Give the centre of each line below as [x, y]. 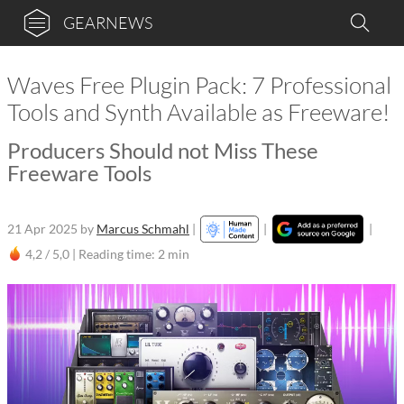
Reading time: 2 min [134, 254]
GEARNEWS [108, 23]
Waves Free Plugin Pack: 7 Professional [199, 85]
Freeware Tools [79, 173]
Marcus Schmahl [143, 229]
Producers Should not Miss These [163, 150]
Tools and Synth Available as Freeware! [198, 112]
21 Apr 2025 [42, 229]
